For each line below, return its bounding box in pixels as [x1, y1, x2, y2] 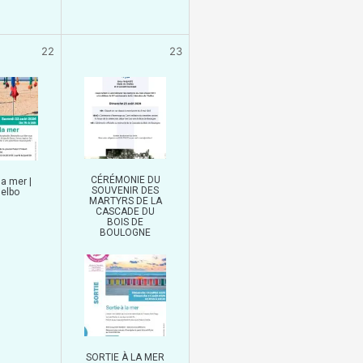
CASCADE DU [96, 205, 155, 217]
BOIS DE [107, 216, 143, 228]
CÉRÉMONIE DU [90, 173, 160, 186]
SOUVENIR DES [92, 184, 159, 196]
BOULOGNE [100, 226, 151, 238]
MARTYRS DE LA [88, 194, 162, 207]
